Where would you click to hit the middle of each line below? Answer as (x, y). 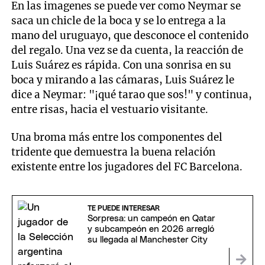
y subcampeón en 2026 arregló (151, 230)
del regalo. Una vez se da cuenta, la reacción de (127, 51)
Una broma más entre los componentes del (117, 137)
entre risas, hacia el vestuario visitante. (110, 110)
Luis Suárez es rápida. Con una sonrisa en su (122, 65)
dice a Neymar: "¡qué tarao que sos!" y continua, (132, 95)
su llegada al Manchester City (147, 240)
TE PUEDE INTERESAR (123, 209)
